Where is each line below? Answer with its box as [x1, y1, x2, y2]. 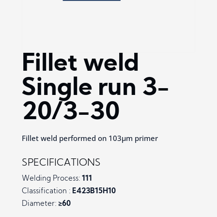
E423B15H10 [70, 188, 116, 196]
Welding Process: [21, 175, 80, 183]
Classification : [21, 188, 71, 196]
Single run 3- [21, 77, 170, 102]
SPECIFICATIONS [21, 158, 101, 169]
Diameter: [21, 201, 57, 208]
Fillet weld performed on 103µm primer [21, 133, 158, 143]
